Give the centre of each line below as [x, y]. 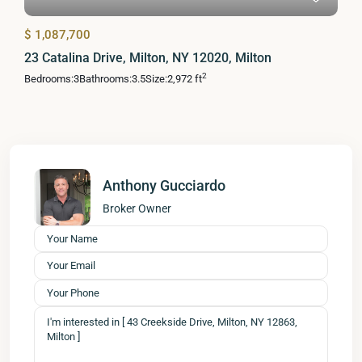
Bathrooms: [105, 78]
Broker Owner [137, 208]
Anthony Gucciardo [164, 185]
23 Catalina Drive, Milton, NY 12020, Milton [148, 57]
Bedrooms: [49, 78]
